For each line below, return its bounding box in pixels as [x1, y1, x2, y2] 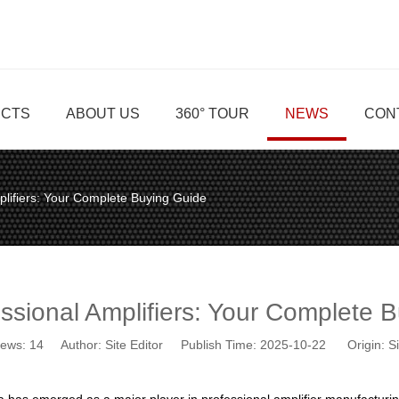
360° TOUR [175, 106, 249, 121]
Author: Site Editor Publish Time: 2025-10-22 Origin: [44, 338, 388, 352]
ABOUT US [66, 106, 140, 121]
